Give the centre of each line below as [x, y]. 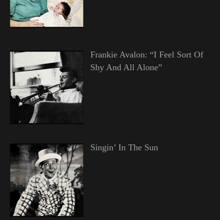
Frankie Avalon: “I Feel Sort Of [147, 54]
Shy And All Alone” [126, 67]
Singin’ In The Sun [124, 147]
